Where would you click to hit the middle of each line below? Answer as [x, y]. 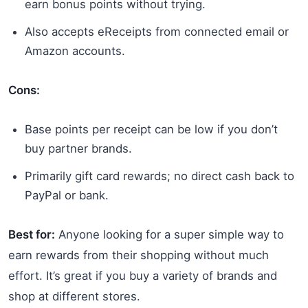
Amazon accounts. [75, 51]
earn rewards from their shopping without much [139, 255]
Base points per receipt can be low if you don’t [151, 129]
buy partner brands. [78, 148]
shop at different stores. [74, 296]
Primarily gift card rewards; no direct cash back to [159, 176]
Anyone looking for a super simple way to [169, 234]
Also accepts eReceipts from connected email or [157, 31]
